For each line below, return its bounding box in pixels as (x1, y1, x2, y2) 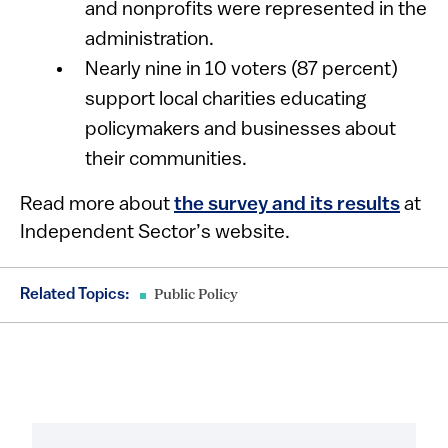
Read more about (20, 195, 174, 215)
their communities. (85, 150, 248, 170)
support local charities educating (85, 90, 367, 110)
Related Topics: (20, 287, 130, 303)
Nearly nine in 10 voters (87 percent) (85, 60, 399, 80)
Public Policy (154, 288, 238, 303)
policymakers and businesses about (85, 120, 397, 140)
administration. (85, 30, 219, 50)
